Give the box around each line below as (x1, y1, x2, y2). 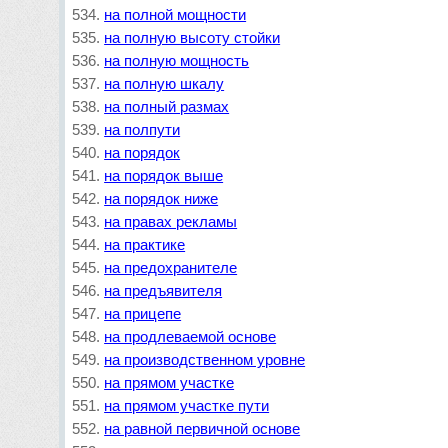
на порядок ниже (104, 190, 219, 207)
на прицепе (104, 305, 182, 322)
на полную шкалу (104, 75, 225, 92)
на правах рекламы (104, 213, 238, 230)
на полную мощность (104, 52, 250, 69)
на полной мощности (104, 6, 247, 23)
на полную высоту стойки (104, 29, 281, 46)
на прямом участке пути (104, 397, 270, 414)
